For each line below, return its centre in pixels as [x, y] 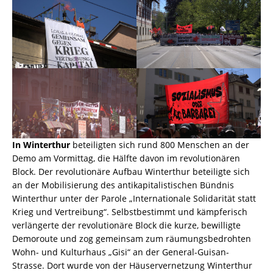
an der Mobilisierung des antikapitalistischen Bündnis [123, 185]
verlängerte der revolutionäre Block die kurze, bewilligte [126, 225]
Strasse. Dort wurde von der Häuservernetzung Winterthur [132, 265]
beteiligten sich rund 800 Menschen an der [160, 144]
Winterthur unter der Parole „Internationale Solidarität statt [134, 198]
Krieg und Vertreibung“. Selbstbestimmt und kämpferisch [130, 211]
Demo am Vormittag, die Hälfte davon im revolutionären [126, 158]
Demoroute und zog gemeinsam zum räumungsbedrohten [132, 238]
